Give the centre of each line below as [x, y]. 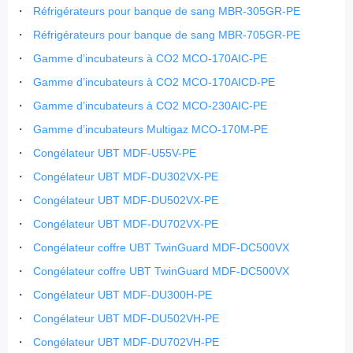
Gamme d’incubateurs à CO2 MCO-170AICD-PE [154, 82]
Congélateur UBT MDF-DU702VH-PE [126, 342]
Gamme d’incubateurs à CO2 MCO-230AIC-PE [150, 106]
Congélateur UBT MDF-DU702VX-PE [126, 224]
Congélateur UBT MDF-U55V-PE [115, 153]
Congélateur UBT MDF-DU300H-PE [123, 295]
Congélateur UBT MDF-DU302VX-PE [126, 177]
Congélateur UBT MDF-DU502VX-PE [126, 201]
